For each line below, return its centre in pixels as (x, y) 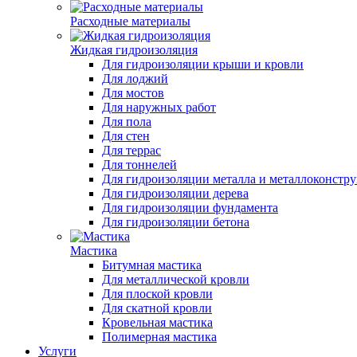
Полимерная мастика (159, 337)
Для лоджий (135, 78)
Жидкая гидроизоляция (134, 50)
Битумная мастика (152, 265)
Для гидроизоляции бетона (176, 222)
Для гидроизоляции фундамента (190, 208)
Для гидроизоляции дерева (175, 193)
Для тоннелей (139, 165)
